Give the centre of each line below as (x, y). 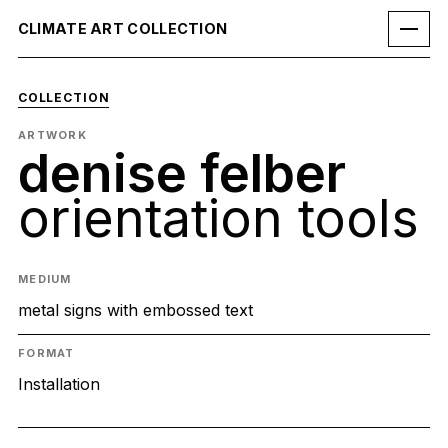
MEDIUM (44, 279)
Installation (58, 384)
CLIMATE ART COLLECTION (122, 28)
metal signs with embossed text (135, 310)
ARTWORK (52, 134)
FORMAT (46, 353)
